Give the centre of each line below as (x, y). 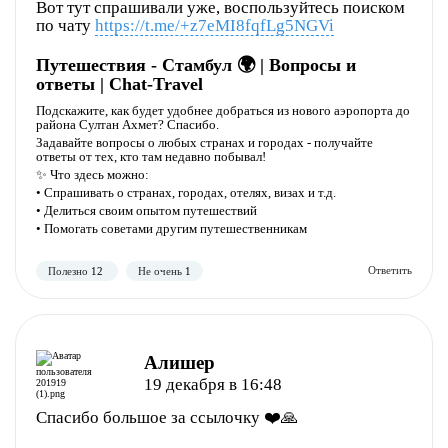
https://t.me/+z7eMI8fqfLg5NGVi (214, 25)
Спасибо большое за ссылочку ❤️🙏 (167, 417)
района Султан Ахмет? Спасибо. (127, 124)
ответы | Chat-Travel (119, 84)
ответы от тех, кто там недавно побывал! (151, 156)
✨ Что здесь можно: (92, 174)
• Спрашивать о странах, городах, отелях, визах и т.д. (186, 192)
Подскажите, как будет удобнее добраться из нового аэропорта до (223, 110)
